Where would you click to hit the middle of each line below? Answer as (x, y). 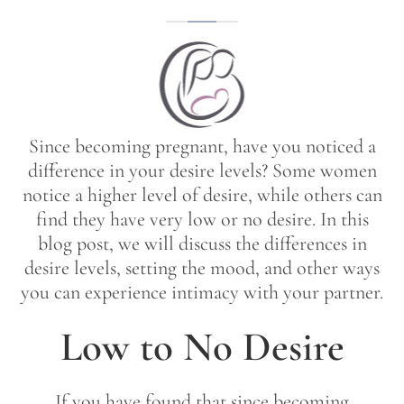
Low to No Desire (202, 347)
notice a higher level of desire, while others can (202, 195)
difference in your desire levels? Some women (202, 171)
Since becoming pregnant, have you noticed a (202, 147)
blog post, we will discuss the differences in (202, 244)
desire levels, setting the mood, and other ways (202, 268)
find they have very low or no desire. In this (202, 220)
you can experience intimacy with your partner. (202, 293)
